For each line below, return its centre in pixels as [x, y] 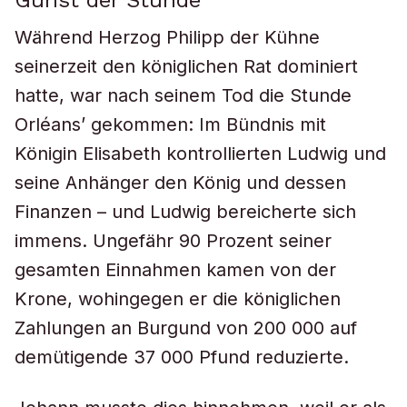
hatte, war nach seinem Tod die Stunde [183, 95]
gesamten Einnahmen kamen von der [175, 270]
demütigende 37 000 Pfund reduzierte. [182, 357]
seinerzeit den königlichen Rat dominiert [186, 66]
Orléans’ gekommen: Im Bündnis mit [170, 124]
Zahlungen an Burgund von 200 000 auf [186, 328]
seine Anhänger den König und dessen [180, 183]
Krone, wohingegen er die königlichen [178, 299]
